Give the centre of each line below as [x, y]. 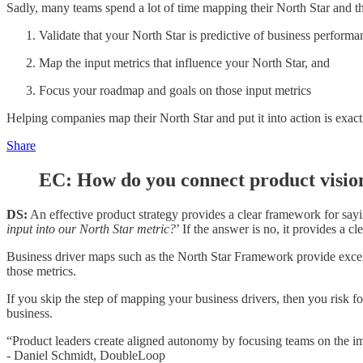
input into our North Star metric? [91, 228]
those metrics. [41, 271]
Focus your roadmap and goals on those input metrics [175, 91]
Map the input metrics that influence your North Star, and [184, 63]
